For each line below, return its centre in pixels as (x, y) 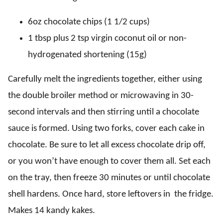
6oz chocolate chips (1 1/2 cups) (89, 22)
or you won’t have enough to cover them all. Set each (109, 161)
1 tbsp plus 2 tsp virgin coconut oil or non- (107, 38)
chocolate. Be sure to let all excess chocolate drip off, (107, 145)
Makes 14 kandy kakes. (52, 211)
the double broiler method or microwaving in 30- (101, 96)
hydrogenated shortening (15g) (87, 55)
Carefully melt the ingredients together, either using (105, 79)
